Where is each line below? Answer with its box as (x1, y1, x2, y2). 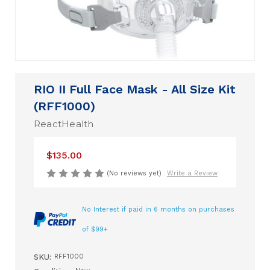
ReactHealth (33, 118, 94, 130)
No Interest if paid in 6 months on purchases (81, 206, 234, 214)
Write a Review (166, 169, 218, 178)
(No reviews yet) (106, 169, 162, 177)
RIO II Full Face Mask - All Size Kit (33, 81, 236, 96)
